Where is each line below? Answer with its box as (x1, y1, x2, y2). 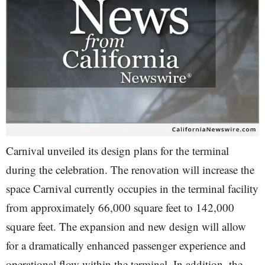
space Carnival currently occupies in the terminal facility (6, 181, 258, 196)
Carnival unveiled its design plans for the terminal (6, 143, 229, 158)
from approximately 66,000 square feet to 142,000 (6, 200, 234, 215)
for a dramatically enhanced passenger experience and (6, 238, 246, 253)
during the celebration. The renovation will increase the (6, 162, 254, 177)
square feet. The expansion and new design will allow (6, 219, 246, 234)
